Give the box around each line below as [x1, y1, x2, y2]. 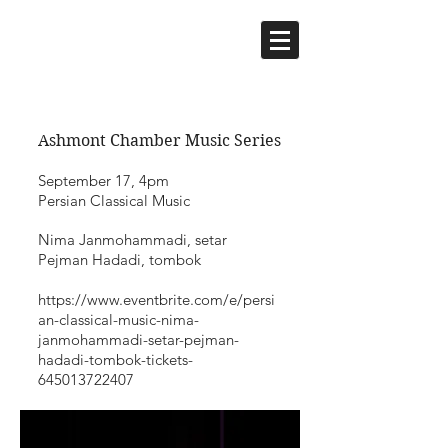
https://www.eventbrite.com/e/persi [38, 290, 275, 309]
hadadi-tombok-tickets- [38, 350, 193, 369]
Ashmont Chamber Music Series [38, 131, 281, 150]
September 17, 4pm [38, 171, 169, 190]
